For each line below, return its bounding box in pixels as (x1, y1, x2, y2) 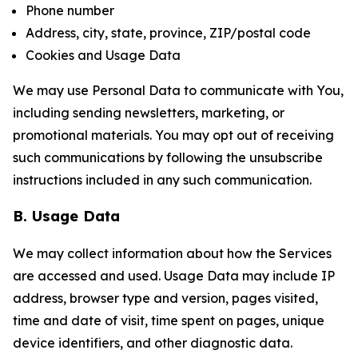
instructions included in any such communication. (13, 172, 312, 188)
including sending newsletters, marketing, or (13, 105, 284, 121)
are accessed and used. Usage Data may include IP (13, 268, 335, 284)
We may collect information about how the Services (13, 245, 332, 261)
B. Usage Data (13, 207, 120, 225)
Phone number (26, 2, 114, 18)
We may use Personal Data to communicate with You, (13, 82, 344, 98)
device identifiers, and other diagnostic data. (13, 335, 292, 351)
